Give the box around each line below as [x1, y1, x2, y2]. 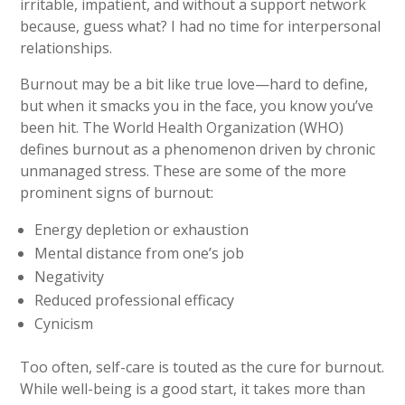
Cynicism [34, 314, 94, 334]
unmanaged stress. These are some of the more [20, 161, 347, 182]
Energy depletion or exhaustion [34, 220, 250, 240]
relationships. [20, 38, 113, 59]
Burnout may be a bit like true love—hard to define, [20, 74, 369, 95]
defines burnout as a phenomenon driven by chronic [20, 139, 376, 160]
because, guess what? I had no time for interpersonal [20, 16, 381, 37]
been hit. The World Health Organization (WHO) [20, 118, 344, 138]
